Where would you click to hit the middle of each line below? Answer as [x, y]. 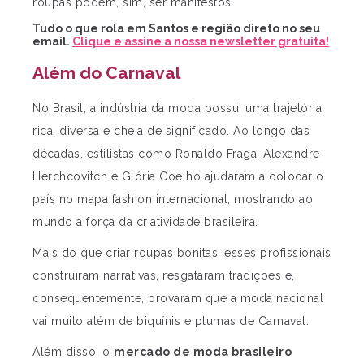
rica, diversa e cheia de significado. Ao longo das [171, 130]
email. [52, 42]
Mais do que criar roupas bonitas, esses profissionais [182, 252]
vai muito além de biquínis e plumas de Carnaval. [171, 321]
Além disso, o [73, 351]
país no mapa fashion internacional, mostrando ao [173, 199]
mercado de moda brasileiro [203, 351]
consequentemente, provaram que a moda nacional [178, 298]
